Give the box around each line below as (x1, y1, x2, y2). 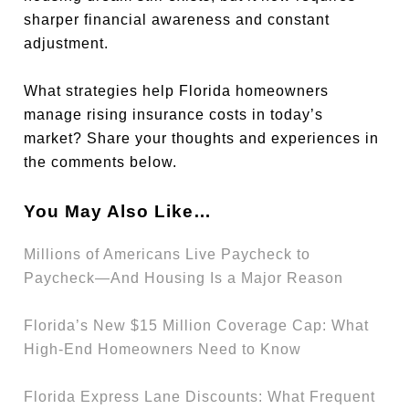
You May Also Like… (24, 202, 213, 221)
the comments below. (24, 154, 178, 170)
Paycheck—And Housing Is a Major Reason (24, 269, 344, 286)
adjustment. (24, 36, 110, 51)
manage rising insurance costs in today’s (24, 107, 324, 122)
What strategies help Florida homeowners (24, 83, 330, 99)
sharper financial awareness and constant (24, 12, 330, 27)
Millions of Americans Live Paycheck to (24, 246, 311, 262)
